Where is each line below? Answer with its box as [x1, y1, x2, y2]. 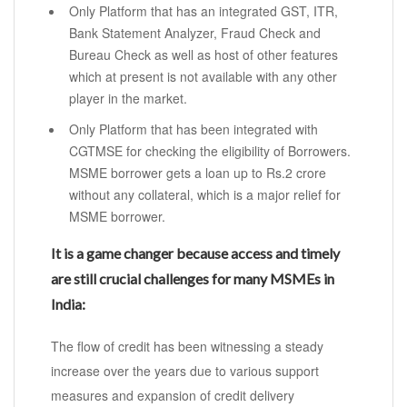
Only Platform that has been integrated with [69, 120, 318, 139]
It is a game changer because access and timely [51, 244, 340, 263]
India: [51, 295, 85, 313]
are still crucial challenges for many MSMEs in [51, 270, 334, 288]
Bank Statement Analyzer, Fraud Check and [69, 24, 321, 43]
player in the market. [69, 89, 187, 108]
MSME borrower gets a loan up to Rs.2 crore [69, 164, 326, 183]
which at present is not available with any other [69, 67, 337, 86]
